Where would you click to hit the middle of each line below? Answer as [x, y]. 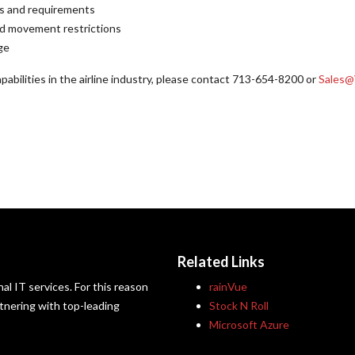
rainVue [228, 286]
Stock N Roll [239, 305]
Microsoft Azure [249, 324]
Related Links [221, 261]
